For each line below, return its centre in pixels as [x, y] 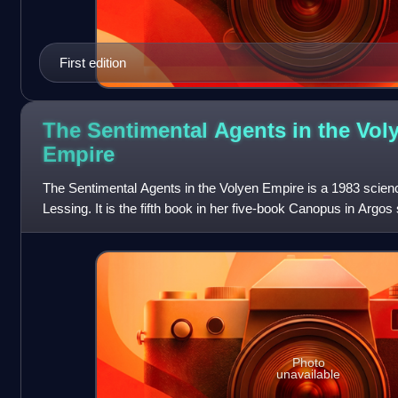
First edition [92, 63]
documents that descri [107, 229]
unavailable [309, 374]
